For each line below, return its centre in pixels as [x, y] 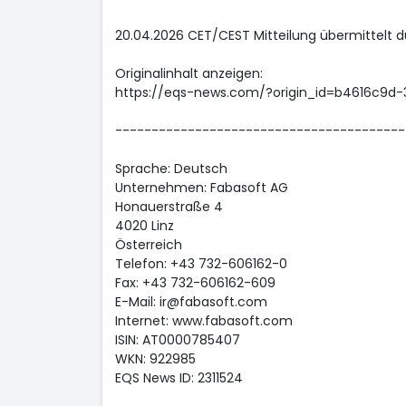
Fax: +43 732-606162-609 [195, 283]
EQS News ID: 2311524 [179, 378]
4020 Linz [144, 226]
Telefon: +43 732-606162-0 [201, 264]
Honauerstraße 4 [169, 207]
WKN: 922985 [155, 359]
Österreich [148, 245]
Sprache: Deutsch [171, 169]
